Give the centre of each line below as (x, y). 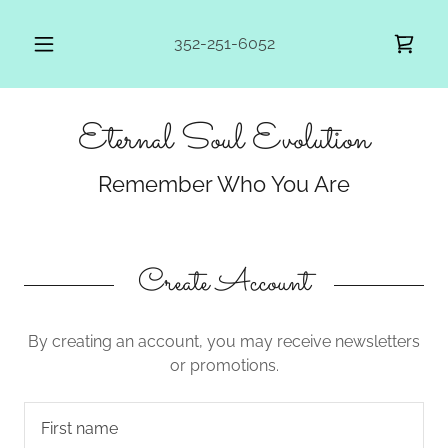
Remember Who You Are (224, 184)
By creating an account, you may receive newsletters (224, 341)
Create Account (224, 283)
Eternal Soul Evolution (224, 141)
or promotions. (224, 365)
